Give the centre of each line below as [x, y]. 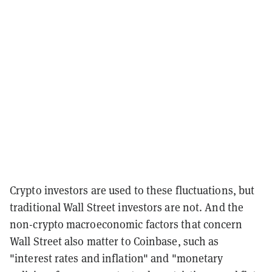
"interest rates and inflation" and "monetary [117, 258]
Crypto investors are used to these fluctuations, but [132, 190]
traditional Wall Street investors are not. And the [127, 207]
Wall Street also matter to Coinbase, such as [114, 241]
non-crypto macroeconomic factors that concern [126, 224]
